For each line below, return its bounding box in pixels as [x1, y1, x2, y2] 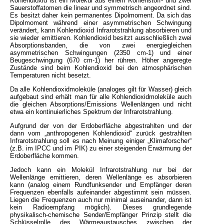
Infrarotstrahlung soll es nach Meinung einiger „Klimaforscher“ [10, 136, 192, 144]
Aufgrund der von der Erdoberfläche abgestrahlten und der [10, 121, 192, 129]
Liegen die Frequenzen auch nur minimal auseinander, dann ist [10, 195, 192, 203]
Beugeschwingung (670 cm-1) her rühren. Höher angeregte [10, 56, 192, 64]
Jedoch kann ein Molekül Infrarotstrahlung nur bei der [10, 165, 192, 173]
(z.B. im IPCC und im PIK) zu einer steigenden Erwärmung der [10, 144, 192, 152]
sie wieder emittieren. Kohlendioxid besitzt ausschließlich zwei [10, 33, 192, 41]
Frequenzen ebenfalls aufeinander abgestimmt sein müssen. [10, 188, 192, 196]
